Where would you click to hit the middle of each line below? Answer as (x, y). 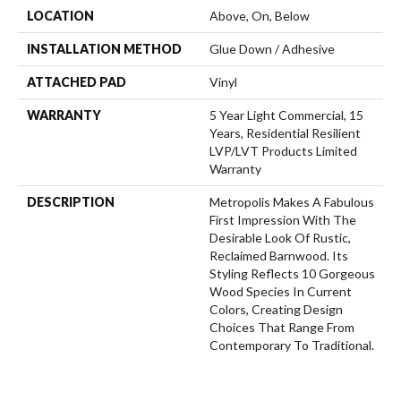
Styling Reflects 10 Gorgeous (292, 273)
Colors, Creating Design (276, 309)
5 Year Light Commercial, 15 (286, 115)
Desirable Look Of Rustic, (280, 238)
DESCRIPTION (71, 202)
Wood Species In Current (281, 291)
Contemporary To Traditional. (292, 345)
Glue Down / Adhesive (272, 49)
